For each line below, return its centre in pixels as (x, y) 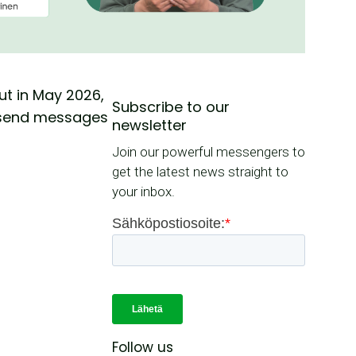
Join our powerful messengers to (208, 152)
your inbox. (143, 192)
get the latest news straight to (200, 172)
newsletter (149, 126)
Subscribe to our (170, 107)
